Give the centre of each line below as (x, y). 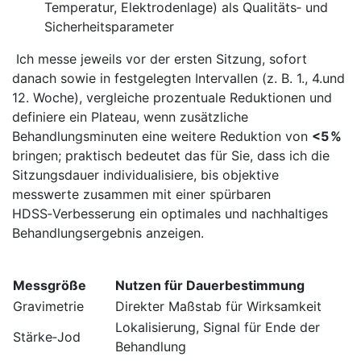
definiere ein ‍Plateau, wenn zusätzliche (130, 116)
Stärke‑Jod (47, 336)
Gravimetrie (48, 306)
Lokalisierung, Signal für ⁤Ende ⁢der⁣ (218, 327)
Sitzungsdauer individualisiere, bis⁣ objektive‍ (145, 174)
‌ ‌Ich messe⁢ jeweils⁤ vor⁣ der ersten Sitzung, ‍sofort (160, 58)
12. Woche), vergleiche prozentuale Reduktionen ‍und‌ (172, 97)
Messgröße (50, 285)
